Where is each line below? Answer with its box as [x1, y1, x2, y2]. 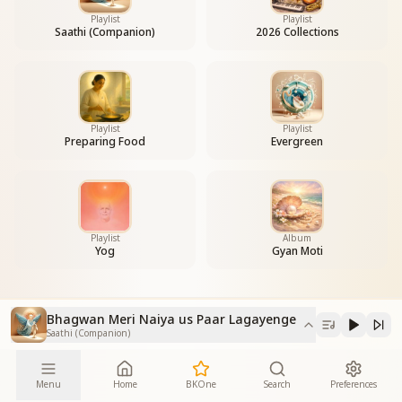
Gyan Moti [271, 243, 323, 258]
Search [263, 377, 291, 390]
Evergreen [271, 134, 323, 149]
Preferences [329, 377, 377, 390]
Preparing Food [65, 134, 145, 149]
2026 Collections [255, 24, 339, 39]
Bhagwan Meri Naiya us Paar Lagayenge [47, 310, 296, 328]
